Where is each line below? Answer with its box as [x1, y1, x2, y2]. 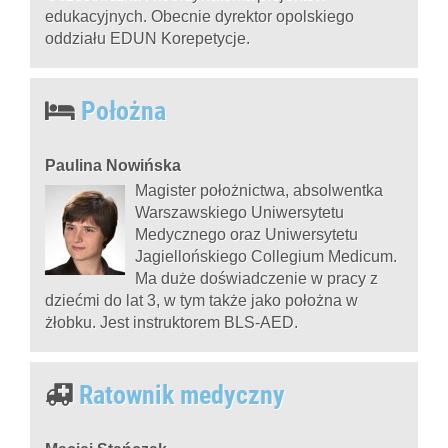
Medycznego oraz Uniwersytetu [135, 225, 358, 243]
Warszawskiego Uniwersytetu [135, 203, 344, 221]
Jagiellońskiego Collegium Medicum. [135, 247, 397, 265]
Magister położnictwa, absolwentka [135, 181, 383, 199]
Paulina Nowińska [45, 156, 181, 174]
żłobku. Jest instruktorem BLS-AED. [45, 313, 298, 331]
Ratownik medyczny [73, 379, 285, 410]
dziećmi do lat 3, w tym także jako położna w [45, 291, 358, 309]
